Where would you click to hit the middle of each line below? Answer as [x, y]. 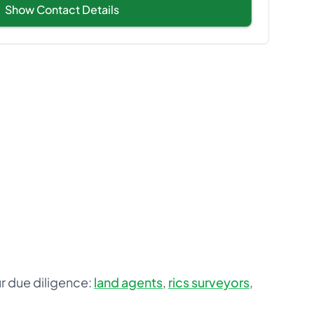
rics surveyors [209, 282]
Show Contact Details [62, 9]
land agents [128, 282]
